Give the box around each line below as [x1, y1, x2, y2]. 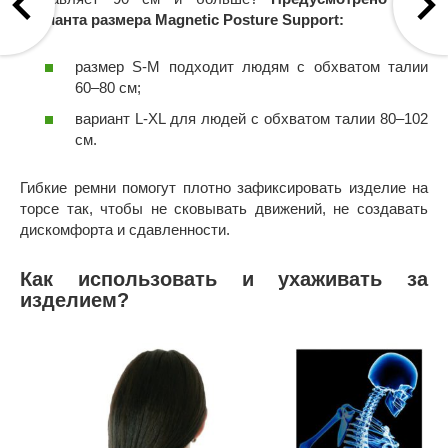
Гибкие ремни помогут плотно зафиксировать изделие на [20, 179, 428, 197]
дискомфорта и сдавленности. [20, 221, 230, 239]
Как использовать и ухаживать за [20, 268, 428, 291]
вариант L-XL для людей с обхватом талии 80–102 [75, 110, 428, 128]
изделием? [20, 289, 129, 312]
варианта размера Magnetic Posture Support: [20, 11, 344, 29]
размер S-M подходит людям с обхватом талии [75, 57, 428, 75]
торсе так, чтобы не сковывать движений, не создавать [20, 200, 428, 218]
